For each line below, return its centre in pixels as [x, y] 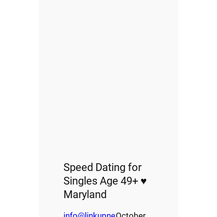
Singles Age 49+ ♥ [105, 181]
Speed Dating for [103, 167]
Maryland [85, 194]
